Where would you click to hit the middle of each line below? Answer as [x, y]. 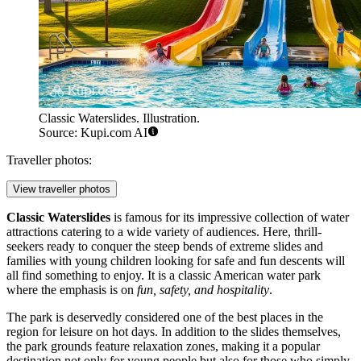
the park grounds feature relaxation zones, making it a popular [163, 346]
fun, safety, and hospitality [203, 290]
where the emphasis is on [72, 290]
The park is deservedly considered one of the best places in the [165, 317]
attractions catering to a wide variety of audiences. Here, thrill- [164, 232]
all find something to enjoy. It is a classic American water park [164, 276]
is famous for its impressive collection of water [230, 218]
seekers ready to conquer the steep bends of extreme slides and [165, 247]
